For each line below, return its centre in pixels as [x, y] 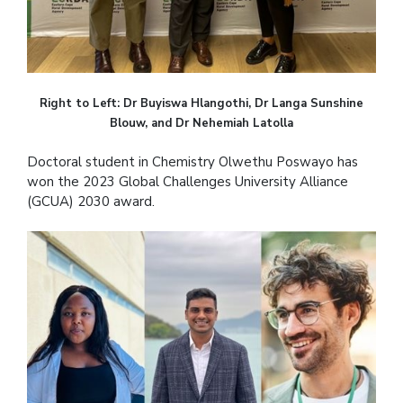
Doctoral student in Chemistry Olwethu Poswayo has [193, 162]
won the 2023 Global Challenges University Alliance [188, 182]
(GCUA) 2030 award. [91, 202]
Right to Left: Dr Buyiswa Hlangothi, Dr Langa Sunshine [201, 104]
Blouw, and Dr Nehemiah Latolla [201, 124]
